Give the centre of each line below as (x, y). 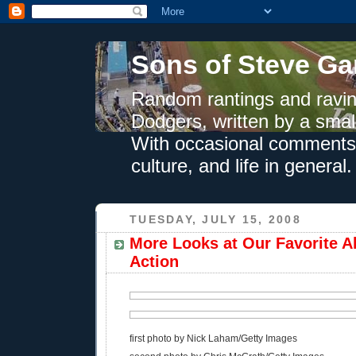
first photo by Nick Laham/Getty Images (213, 339)
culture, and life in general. (242, 166)
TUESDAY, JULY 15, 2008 (215, 220)
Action (154, 261)
